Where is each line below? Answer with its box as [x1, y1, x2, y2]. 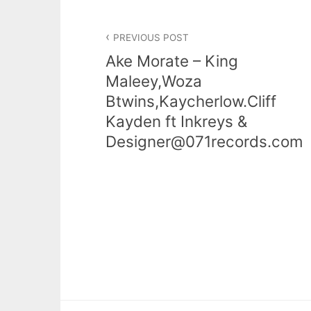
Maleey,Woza [106, 71, 202, 90]
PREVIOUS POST [113, 31, 190, 43]
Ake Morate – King [106, 51, 238, 70]
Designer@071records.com [106, 131, 303, 151]
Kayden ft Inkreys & [106, 111, 247, 131]
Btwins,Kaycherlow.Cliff [106, 91, 276, 110]
